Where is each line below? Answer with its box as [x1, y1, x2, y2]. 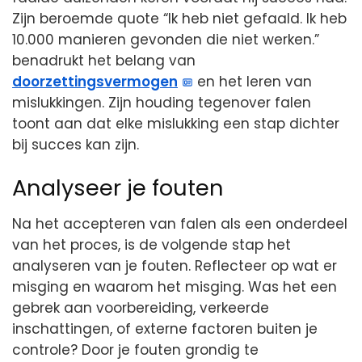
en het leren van [193, 72, 313, 92]
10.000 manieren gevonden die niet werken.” [12, 30, 319, 50]
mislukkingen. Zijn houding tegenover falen [12, 93, 311, 113]
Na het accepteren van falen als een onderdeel [12, 214, 347, 234]
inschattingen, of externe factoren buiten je [12, 319, 318, 339]
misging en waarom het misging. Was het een [12, 277, 337, 297]
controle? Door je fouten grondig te [12, 340, 259, 360]
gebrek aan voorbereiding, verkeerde [12, 298, 269, 318]
